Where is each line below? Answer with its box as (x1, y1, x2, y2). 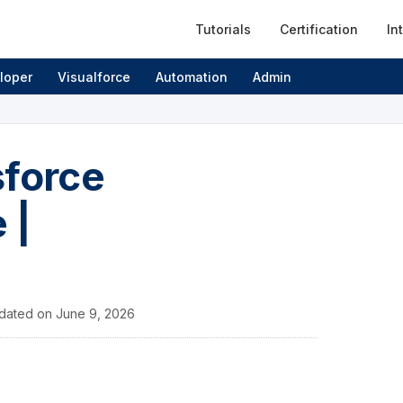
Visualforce (58, 68, 130, 85)
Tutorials (195, 21, 251, 37)
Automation (156, 68, 228, 85)
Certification (280, 21, 358, 37)
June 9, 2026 (56, 306, 135, 321)
